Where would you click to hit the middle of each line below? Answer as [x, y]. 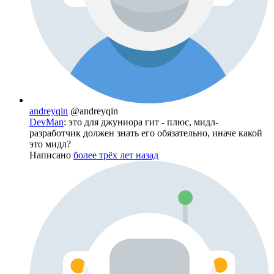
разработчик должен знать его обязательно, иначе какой [146, 133]
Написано [51, 155]
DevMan [46, 122]
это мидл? [50, 144]
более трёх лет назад [116, 155]
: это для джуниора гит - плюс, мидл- [141, 122]
